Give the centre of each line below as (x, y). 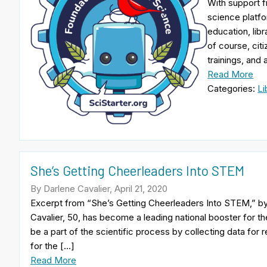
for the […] (52, 246)
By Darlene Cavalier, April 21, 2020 (99, 188)
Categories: (233, 88)
